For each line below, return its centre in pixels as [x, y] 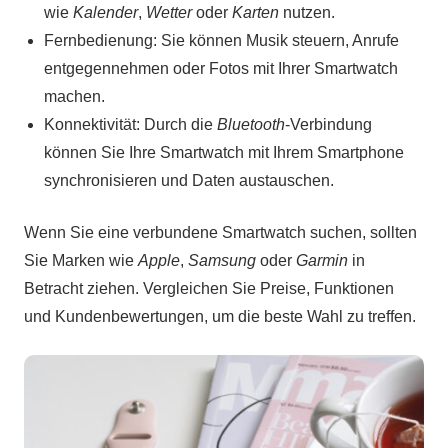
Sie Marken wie [81, 261]
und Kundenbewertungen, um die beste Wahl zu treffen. [220, 317]
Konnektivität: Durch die [130, 125]
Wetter [169, 13]
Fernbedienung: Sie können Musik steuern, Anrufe [221, 41]
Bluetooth [251, 125]
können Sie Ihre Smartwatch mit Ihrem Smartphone [224, 153]
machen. [74, 97]
